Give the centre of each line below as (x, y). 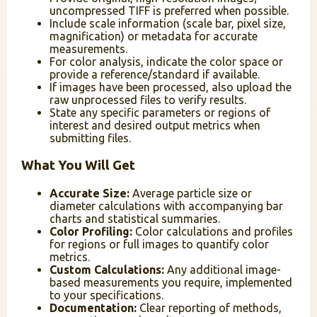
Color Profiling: (91, 231)
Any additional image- (223, 269)
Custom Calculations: (107, 269)
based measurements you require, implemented (171, 282)
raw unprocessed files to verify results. (148, 100)
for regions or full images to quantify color (159, 244)
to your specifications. (106, 295)
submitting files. (90, 138)
